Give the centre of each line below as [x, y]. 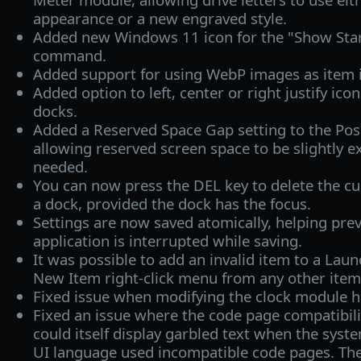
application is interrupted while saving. [167, 240]
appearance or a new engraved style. [160, 18]
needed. [60, 166]
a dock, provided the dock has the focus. [172, 203]
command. [69, 55]
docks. [55, 110]
